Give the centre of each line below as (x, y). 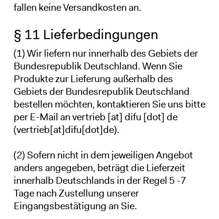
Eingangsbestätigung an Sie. (75, 206)
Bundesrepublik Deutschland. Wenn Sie (98, 66)
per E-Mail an (43, 117)
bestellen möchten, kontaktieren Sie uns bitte (109, 104)
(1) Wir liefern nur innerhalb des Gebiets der (106, 53)
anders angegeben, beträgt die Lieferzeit (99, 167)
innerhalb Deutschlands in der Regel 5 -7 (99, 180)
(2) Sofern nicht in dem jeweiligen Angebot (103, 155)
